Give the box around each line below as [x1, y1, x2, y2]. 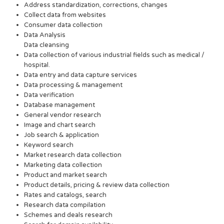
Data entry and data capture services [24, 70, 137, 79]
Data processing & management [24, 80, 123, 89]
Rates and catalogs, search [24, 190, 107, 199]
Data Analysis [24, 30, 66, 39]
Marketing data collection [24, 160, 102, 169]
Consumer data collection [24, 20, 103, 29]
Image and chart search [24, 120, 96, 129]
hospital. [24, 60, 50, 69]
